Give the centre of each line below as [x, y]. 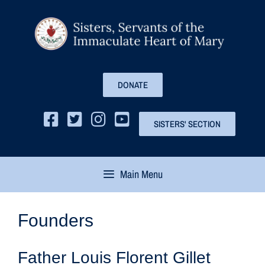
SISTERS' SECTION [187, 124]
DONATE [132, 85]
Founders [56, 220]
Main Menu [142, 174]
